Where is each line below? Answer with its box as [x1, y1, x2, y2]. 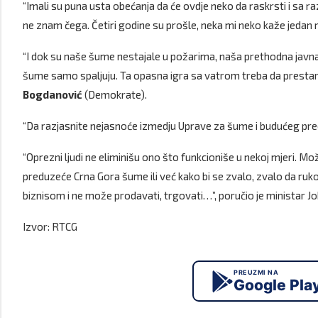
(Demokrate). [82, 88, 147, 101]
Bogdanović [23, 88, 82, 101]
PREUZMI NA [234, 268, 279, 276]
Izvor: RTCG [23, 220, 77, 233]
